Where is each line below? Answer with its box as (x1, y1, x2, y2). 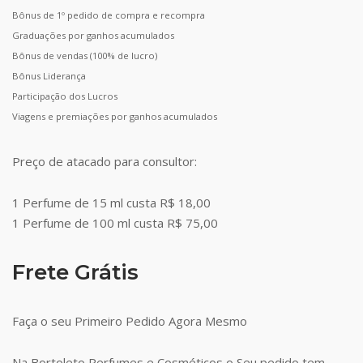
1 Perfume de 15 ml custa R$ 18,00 (12, 194, 211, 211)
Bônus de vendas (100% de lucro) (12, 49, 157, 62)
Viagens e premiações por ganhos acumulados (12, 110, 217, 123)
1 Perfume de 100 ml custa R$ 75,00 (12, 214, 218, 231)
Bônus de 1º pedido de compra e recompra (12, 9, 205, 22)
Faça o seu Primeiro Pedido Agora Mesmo (12, 312, 247, 329)
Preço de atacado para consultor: (12, 152, 197, 169)
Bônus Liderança (12, 70, 86, 83)
